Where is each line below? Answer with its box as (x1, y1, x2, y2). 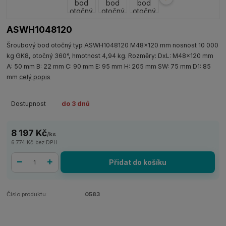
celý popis (19, 73, 51, 81)
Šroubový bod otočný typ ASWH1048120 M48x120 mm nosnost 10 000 (7, 41, 219, 49)
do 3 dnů (61, 99, 90, 107)
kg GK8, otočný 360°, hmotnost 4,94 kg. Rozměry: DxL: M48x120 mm (7, 51, 214, 60)
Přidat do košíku (109, 158, 167, 167)
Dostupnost (11, 99, 46, 107)
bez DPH (35, 139, 58, 146)
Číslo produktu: (7, 191, 48, 198)
